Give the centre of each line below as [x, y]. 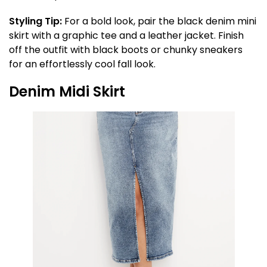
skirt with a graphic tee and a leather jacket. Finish [126, 35]
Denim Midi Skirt [67, 91]
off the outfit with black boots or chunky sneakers [126, 50]
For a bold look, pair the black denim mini [159, 21]
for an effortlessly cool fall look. [82, 64]
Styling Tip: [35, 21]
